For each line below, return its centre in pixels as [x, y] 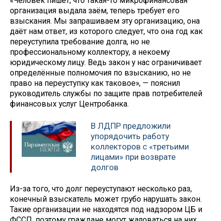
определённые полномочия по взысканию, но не [100, 73]
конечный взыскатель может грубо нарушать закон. [106, 199]
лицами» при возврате [133, 157]
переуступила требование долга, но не [80, 42]
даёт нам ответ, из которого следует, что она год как [106, 32]
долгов [105, 167]
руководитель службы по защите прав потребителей [106, 94]
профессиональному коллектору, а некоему [90, 52]
